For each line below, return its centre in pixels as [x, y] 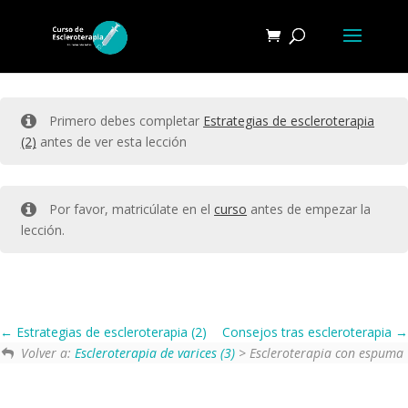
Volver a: [47, 352]
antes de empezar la [309, 209]
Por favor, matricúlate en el [132, 209]
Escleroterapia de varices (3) [154, 352]
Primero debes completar [127, 121]
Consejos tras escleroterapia [309, 331]
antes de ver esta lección [111, 142]
